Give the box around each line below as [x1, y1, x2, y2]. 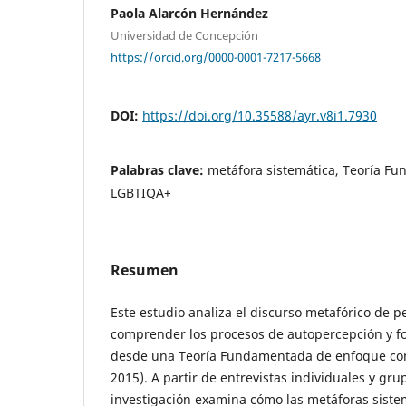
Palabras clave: [111, 160, 208, 179]
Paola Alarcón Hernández [111, 5, 268, 23]
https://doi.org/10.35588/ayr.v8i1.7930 [142, 106, 377, 124]
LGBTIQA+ [111, 183, 171, 201]
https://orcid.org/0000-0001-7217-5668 [111, 48, 321, 65]
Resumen [111, 259, 179, 280]
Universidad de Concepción [111, 27, 258, 44]
